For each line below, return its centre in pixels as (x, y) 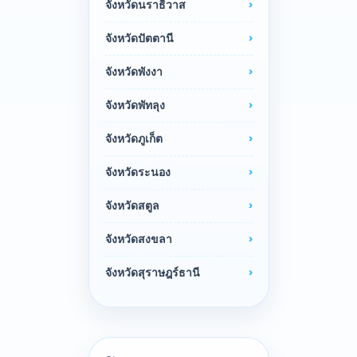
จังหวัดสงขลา (138, 239)
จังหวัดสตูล (132, 206)
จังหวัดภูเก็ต (133, 139)
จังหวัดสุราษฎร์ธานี (152, 273)
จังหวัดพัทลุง (135, 106)
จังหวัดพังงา (133, 72)
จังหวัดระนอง (137, 173)
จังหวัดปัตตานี (139, 39)
